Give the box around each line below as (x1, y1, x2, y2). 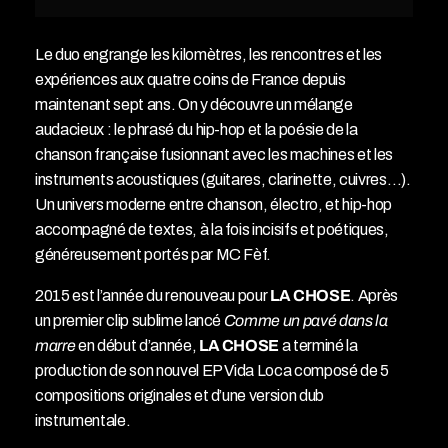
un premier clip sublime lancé (35, 312, 224, 330)
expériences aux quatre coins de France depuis (35, 71, 346, 89)
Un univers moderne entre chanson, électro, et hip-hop (35, 196, 392, 214)
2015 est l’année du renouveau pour (35, 287, 271, 305)
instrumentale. (35, 412, 131, 430)
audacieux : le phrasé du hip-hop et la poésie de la (35, 121, 358, 139)
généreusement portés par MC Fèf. (35, 246, 272, 264)
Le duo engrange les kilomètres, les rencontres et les (35, 46, 382, 64)
